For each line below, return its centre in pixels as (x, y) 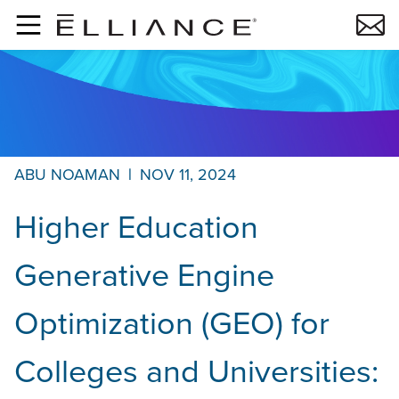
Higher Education (136, 227)
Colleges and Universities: (196, 371)
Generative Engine (144, 275)
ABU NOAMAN (67, 175)
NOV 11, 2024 (188, 175)
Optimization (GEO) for (172, 323)
